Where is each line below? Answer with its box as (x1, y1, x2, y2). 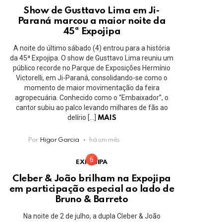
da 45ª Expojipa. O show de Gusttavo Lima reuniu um (10, 54, 173, 62)
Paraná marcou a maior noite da (17, 16, 166, 26)
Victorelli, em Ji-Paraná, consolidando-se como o (16, 73, 167, 82)
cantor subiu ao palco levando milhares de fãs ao (15, 103, 168, 111)
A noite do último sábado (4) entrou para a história (13, 44, 170, 52)
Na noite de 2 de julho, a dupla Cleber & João (23, 212, 161, 221)
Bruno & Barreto (55, 195, 128, 205)
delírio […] (67, 113, 98, 121)
